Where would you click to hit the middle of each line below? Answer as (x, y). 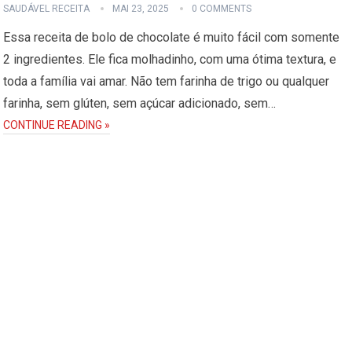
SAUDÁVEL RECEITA (47, 8)
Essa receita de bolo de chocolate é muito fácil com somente (172, 37)
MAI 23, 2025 (141, 8)
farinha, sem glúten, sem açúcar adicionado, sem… (140, 103)
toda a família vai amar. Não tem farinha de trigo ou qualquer (167, 81)
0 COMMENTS (222, 8)
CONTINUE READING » (57, 125)
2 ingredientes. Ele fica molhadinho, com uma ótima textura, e (170, 59)
